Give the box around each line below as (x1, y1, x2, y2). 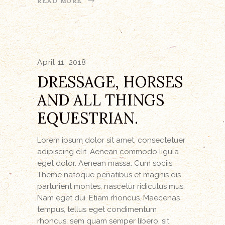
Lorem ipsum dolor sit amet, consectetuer (37, 135, 185, 145)
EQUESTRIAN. (37, 108, 138, 128)
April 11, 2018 (37, 57, 86, 67)
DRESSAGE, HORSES (37, 72, 183, 91)
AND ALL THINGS (37, 90, 164, 109)
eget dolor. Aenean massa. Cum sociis (37, 158, 172, 168)
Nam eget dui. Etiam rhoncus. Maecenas (37, 193, 180, 202)
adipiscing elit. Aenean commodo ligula (37, 147, 179, 156)
